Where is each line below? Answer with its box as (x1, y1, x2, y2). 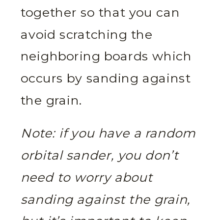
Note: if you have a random (21, 126, 196, 141)
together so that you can (21, 5, 180, 21)
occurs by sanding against (21, 71, 191, 86)
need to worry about (21, 170, 153, 186)
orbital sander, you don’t (21, 148, 178, 164)
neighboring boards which (21, 49, 192, 64)
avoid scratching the (21, 27, 153, 43)
